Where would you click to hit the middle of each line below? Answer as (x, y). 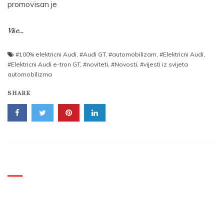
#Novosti (124, 64)
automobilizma (30, 74)
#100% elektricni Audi (46, 54)
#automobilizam (132, 54)
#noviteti (95, 64)
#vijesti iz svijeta (164, 64)
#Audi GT (92, 54)
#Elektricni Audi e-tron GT (44, 64)
